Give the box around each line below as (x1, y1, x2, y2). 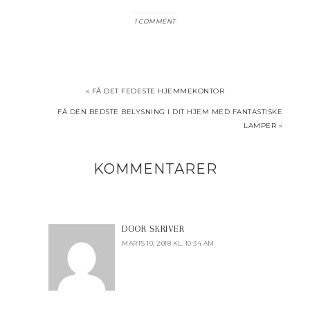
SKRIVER (149, 224, 184, 234)
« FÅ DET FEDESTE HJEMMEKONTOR (85, 86, 225, 95)
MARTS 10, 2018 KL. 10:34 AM (122, 239, 215, 247)
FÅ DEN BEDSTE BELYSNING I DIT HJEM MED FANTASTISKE (57, 107, 282, 116)
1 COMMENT (134, 17, 176, 25)
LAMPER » (244, 121, 282, 130)
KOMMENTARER (93, 161, 217, 177)
